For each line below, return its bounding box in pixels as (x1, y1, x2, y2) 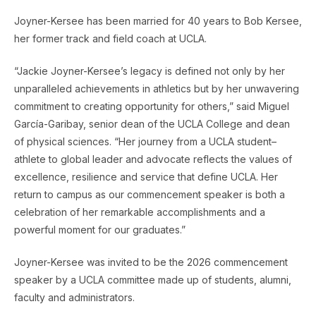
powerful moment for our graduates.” (14, 223, 186, 236)
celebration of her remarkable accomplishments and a (14, 205, 265, 218)
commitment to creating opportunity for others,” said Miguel (14, 99, 289, 112)
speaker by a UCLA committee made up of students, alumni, (14, 273, 291, 286)
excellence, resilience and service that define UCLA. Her (14, 170, 278, 183)
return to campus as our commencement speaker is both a (14, 188, 285, 200)
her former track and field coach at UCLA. (14, 32, 207, 44)
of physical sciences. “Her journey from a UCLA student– (14, 135, 276, 147)
